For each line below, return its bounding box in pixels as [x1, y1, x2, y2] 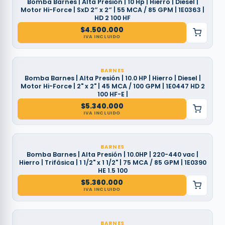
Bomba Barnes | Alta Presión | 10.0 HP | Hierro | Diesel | [24, 73, 201, 82]
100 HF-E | [97, 89, 128, 98]
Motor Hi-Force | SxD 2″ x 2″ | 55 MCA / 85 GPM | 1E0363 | [21, 5, 204, 14]
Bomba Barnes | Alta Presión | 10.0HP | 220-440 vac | [27, 150, 198, 159]
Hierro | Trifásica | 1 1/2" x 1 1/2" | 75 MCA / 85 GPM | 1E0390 [19, 158, 206, 167]
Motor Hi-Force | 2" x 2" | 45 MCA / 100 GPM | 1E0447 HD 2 [20, 81, 205, 90]
